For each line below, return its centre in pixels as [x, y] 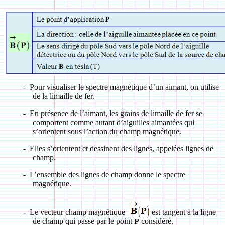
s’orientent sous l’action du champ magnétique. [107, 131]
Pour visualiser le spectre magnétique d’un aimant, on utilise [124, 87]
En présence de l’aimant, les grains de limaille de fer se [116, 113]
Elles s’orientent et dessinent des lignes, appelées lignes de [121, 148]
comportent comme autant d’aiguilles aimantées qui [113, 122]
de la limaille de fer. [63, 96]
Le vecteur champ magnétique [78, 212]
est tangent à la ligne [184, 212]
